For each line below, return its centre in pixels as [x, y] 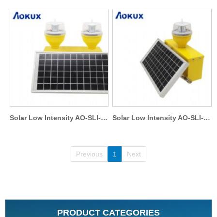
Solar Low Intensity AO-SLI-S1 [207, 118]
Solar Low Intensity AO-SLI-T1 [104, 118]
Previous [89, 154]
